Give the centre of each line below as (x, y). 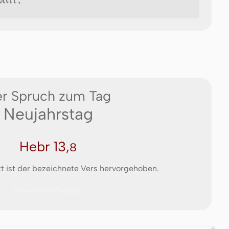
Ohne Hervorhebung (48, 190)
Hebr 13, (44, 146)
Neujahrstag (48, 114)
